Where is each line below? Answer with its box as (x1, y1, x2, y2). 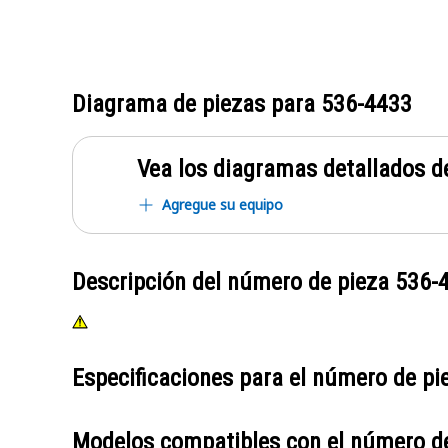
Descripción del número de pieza (72, 268, 395, 296)
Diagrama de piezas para (72, 90, 321, 118)
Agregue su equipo (162, 195, 283, 214)
